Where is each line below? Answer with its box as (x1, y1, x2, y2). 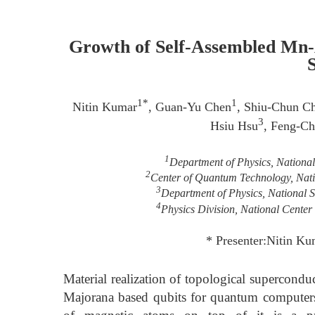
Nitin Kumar (72, 99, 137, 114)
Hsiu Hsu (210, 118, 258, 133)
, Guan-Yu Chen (148, 99, 231, 114)
